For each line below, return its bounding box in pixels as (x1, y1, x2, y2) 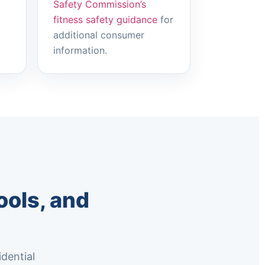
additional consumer (53, 29, 144, 41)
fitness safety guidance (53, 14, 157, 25)
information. (53, 44, 107, 56)
